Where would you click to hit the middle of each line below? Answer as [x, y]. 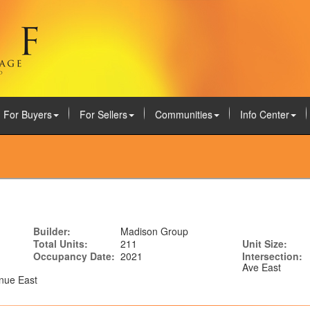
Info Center [264, 114]
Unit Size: [265, 244]
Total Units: [61, 244]
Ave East [262, 267]
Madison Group [154, 231]
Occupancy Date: [74, 256]
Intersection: [272, 256]
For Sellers [103, 114]
